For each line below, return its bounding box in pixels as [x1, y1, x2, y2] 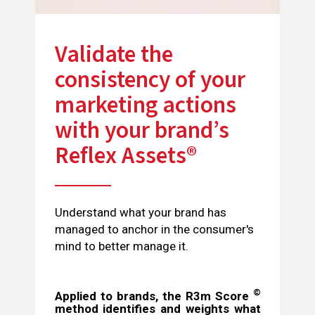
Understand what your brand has [54, 205, 226, 219]
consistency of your [54, 64, 245, 96]
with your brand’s [54, 115, 229, 146]
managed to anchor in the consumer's [54, 221, 254, 236]
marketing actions [54, 89, 236, 121]
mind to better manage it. [54, 238, 188, 253]
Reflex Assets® [54, 140, 197, 172]
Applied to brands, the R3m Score [54, 288, 253, 303]
